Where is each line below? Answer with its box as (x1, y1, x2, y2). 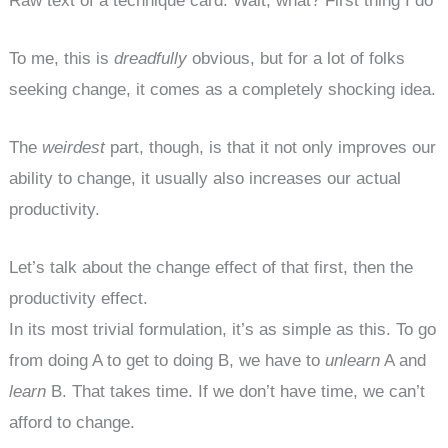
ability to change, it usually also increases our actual (9, 169, 402, 189)
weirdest (42, 138, 106, 158)
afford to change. (9, 413, 136, 433)
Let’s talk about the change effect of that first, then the (9, 258, 414, 278)
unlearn (325, 351, 381, 371)
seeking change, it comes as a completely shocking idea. (9, 79, 437, 99)
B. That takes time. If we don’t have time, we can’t (46, 382, 426, 402)
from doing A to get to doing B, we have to (9, 351, 326, 371)
